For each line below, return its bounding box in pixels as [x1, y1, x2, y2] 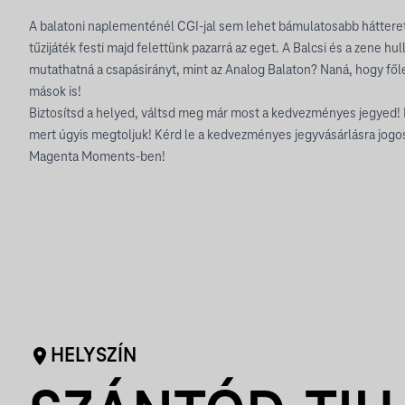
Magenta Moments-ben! [29, 150, 165, 165]
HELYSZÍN [51, 345, 137, 367]
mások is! [29, 85, 81, 99]
